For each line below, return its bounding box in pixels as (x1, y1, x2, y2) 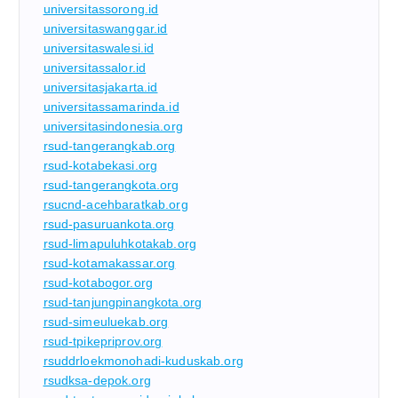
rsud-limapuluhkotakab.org (43, 235, 197, 251)
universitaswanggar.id (43, 20, 168, 36)
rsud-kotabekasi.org (43, 157, 158, 172)
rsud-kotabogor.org (43, 275, 154, 290)
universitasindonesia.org (43, 118, 183, 133)
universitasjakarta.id (43, 79, 158, 94)
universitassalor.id (43, 60, 147, 75)
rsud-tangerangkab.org (43, 138, 176, 153)
